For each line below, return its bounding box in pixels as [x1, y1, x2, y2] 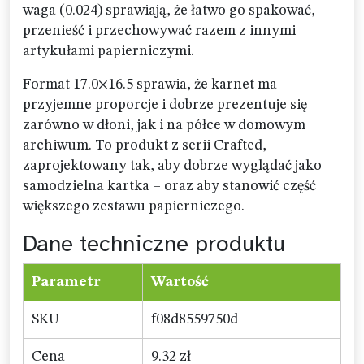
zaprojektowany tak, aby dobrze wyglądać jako [23, 158, 322, 174]
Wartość [151, 275, 209, 290]
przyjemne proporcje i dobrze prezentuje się [23, 97, 307, 113]
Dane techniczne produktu [23, 229, 285, 258]
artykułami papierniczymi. [23, 44, 194, 59]
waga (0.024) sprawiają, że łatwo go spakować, [23, 3, 315, 19]
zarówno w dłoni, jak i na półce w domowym [23, 118, 305, 133]
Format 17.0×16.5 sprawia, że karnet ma [23, 77, 277, 93]
